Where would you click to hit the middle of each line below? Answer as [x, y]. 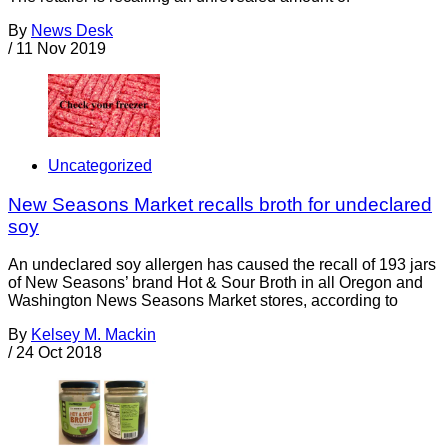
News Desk [72, 30]
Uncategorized [100, 165]
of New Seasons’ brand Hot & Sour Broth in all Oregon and [215, 283]
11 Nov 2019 [61, 48]
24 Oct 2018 [59, 353]
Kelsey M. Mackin [93, 335]
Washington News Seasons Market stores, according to [203, 301]
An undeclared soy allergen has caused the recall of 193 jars [222, 265]
